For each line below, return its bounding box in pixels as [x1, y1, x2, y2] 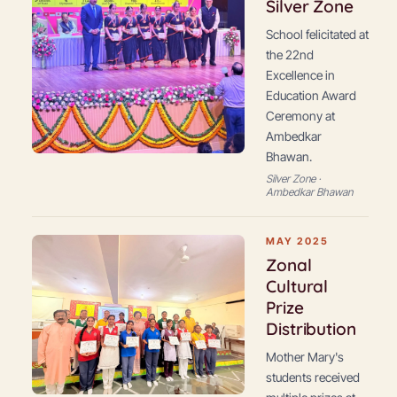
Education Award [266, 88, 356, 103]
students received [266, 370, 360, 385]
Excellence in [266, 67, 335, 82]
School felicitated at [266, 27, 369, 42]
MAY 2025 [266, 235, 329, 247]
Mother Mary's [266, 349, 344, 364]
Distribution [266, 318, 356, 339]
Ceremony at [266, 108, 335, 123]
